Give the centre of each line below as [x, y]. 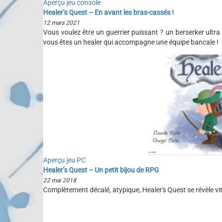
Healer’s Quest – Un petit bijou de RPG [101, 170]
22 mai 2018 [60, 180]
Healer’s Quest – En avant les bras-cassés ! [109, 12]
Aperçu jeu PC [64, 160]
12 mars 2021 [61, 23]
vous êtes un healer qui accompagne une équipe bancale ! [131, 42]
